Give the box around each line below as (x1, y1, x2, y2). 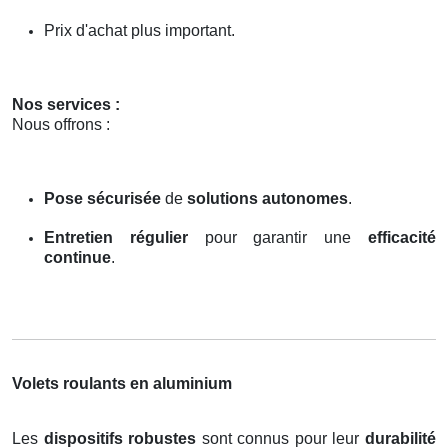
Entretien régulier (44, 228, 188, 246)
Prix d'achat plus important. (44, 21, 235, 39)
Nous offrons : (12, 115, 110, 133)
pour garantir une (187, 228, 369, 246)
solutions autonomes (187, 189, 348, 207)
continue (44, 248, 111, 266)
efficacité (368, 228, 437, 246)
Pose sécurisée (44, 189, 161, 207)
